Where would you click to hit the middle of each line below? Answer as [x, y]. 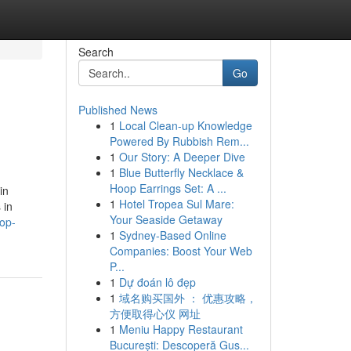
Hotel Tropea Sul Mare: [176, 204]
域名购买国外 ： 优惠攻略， [188, 298]
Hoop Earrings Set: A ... [168, 188]
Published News [118, 110]
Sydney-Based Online [172, 235]
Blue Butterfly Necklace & [181, 172]
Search [96, 52]
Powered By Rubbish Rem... [179, 141]
